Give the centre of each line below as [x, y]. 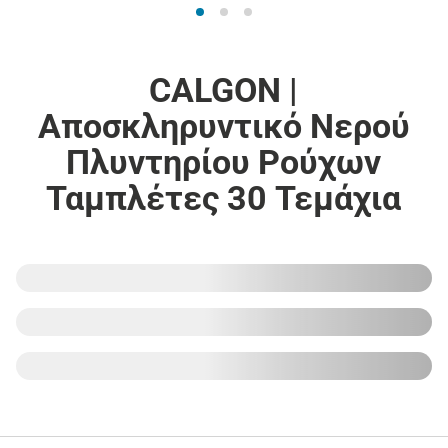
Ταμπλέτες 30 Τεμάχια [224, 197]
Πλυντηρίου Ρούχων [224, 161]
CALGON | [224, 89]
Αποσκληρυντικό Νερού [223, 125]
